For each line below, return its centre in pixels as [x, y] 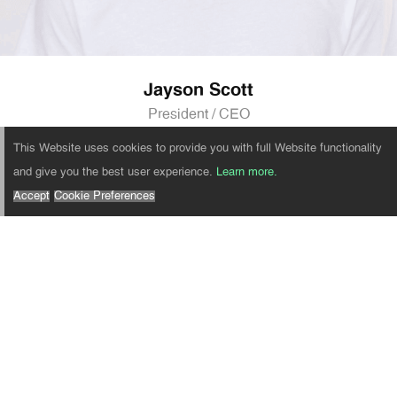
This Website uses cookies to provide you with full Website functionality [198, 149]
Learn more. [247, 173]
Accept [31, 197]
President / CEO [198, 115]
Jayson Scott [198, 91]
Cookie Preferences [105, 197]
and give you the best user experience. [115, 173]
